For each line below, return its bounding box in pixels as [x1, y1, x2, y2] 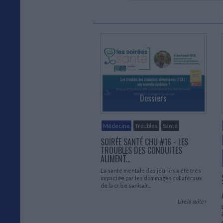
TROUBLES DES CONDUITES [101, 144, 182, 156]
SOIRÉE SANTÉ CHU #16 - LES [101, 135, 188, 148]
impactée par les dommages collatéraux [101, 174, 202, 181]
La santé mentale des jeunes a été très [101, 167, 201, 174]
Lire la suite [177, 198, 205, 205]
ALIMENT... [101, 152, 130, 165]
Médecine [103, 122, 130, 129]
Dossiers [140, 92, 167, 104]
